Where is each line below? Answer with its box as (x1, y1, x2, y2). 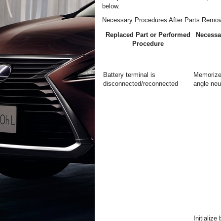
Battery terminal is (103, 71, 155, 78)
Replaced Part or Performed (105, 31, 190, 38)
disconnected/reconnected (103, 80, 178, 87)
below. (102, 2, 120, 10)
